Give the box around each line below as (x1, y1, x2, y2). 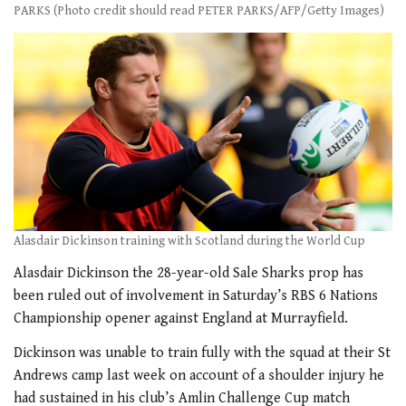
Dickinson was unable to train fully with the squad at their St (14, 343, 391, 362)
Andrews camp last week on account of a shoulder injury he (14, 366, 384, 384)
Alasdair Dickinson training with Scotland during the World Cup (14, 233, 365, 248)
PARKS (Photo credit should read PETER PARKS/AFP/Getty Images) (14, 4, 384, 19)
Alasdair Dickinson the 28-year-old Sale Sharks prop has (14, 265, 363, 283)
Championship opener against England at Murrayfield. (14, 310, 348, 328)
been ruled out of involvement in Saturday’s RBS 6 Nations (14, 287, 378, 305)
